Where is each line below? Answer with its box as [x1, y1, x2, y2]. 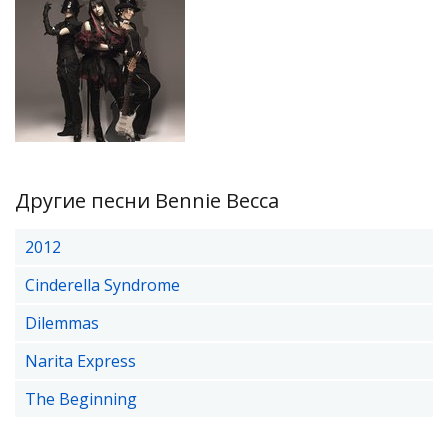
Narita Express [25, 350, 136, 372]
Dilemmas [25, 312, 99, 334]
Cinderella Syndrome [25, 274, 180, 296]
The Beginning [25, 388, 137, 410]
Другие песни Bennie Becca [15, 187, 279, 214]
